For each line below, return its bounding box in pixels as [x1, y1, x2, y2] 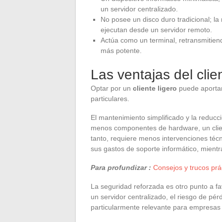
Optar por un [91, 84, 133, 92]
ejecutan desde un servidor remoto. [101, 25, 212, 34]
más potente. [101, 46, 142, 55]
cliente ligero [133, 84, 177, 92]
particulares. [91, 94, 129, 103]
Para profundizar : [91, 163, 151, 171]
